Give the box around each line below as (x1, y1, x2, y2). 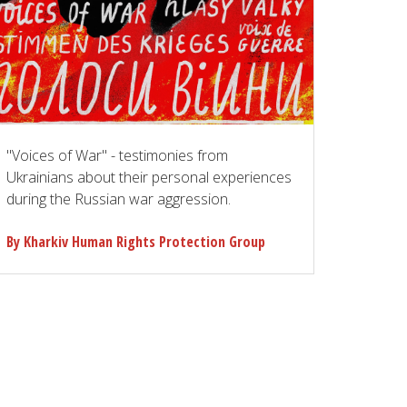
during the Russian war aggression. (6, 189, 231, 209)
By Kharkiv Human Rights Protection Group (6, 232, 265, 252)
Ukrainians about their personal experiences (6, 167, 292, 187)
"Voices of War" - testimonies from (6, 145, 228, 165)
